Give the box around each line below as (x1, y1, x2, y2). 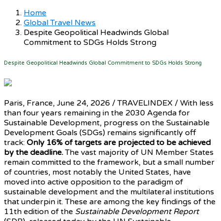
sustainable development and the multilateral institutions (4, 186, 214, 197)
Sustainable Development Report (75, 206, 199, 217)
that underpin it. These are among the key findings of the (4, 196, 216, 207)
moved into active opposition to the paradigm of (4, 177, 183, 187)
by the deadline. (4, 147, 63, 157)
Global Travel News (24, 18, 96, 28)
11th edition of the (4, 206, 75, 217)
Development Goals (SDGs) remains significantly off (4, 127, 196, 138)
